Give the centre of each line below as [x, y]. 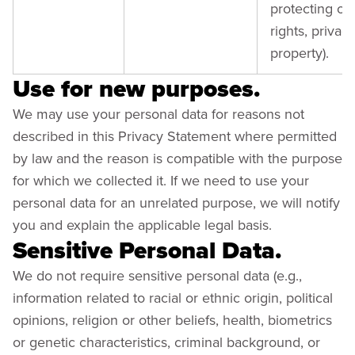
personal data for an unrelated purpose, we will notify [176, 202]
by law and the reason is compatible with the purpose [177, 158]
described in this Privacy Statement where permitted [175, 136]
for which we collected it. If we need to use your [161, 180]
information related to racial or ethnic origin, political [173, 298]
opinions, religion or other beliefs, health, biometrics [172, 320]
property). [300, 53]
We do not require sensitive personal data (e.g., [157, 275]
